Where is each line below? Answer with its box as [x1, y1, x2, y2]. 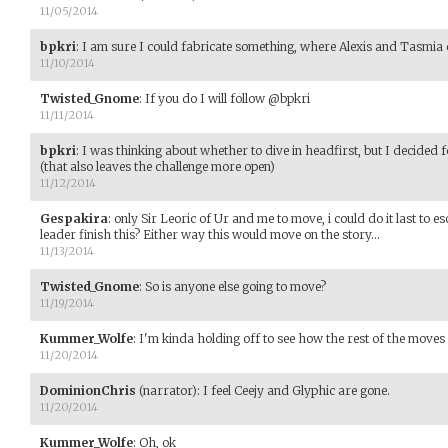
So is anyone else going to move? [145, 278, 326, 294]
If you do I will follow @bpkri [145, 90, 310, 106]
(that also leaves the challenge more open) [40, 158, 275, 174]
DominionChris [40, 382, 136, 398]
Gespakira [40, 210, 108, 226]
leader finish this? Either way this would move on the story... [40, 226, 380, 242]
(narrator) [136, 382, 197, 398]
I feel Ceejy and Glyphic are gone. [203, 382, 390, 398]
